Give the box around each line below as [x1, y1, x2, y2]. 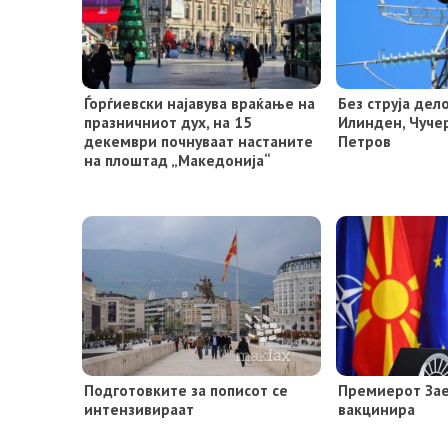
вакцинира [338, 399, 416, 420]
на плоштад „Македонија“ [84, 150, 271, 171]
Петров [338, 131, 392, 152]
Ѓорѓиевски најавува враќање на [84, 93, 315, 114]
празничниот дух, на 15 [84, 112, 252, 133]
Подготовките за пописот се [84, 380, 288, 401]
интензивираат [84, 399, 194, 420]
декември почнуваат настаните [84, 131, 313, 152]
